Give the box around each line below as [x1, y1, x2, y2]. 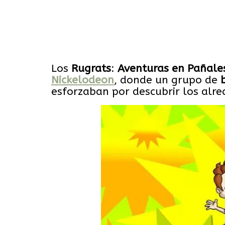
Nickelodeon [51, 73, 114, 86]
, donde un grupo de [114, 73, 220, 86]
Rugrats [71, 62, 111, 75]
